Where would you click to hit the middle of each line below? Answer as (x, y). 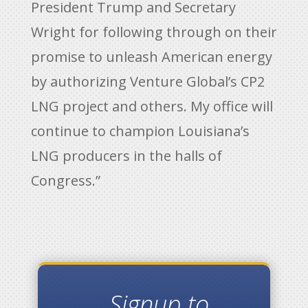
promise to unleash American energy (151, 57)
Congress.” (65, 180)
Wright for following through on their (154, 32)
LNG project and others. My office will (152, 106)
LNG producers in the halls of (126, 156)
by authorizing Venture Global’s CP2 (147, 81)
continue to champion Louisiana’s (140, 131)
